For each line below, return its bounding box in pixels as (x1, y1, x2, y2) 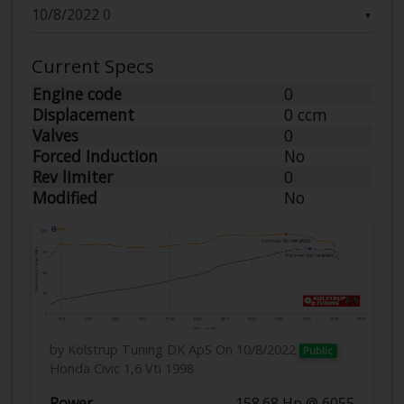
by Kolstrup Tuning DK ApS (50, 340, 212, 358)
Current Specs (32, 52, 154, 78)
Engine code (32, 82, 122, 105)
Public (303, 343, 334, 357)
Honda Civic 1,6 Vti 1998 (50, 359, 194, 377)
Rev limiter (32, 165, 113, 188)
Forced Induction (32, 144, 158, 167)
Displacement (32, 103, 134, 125)
